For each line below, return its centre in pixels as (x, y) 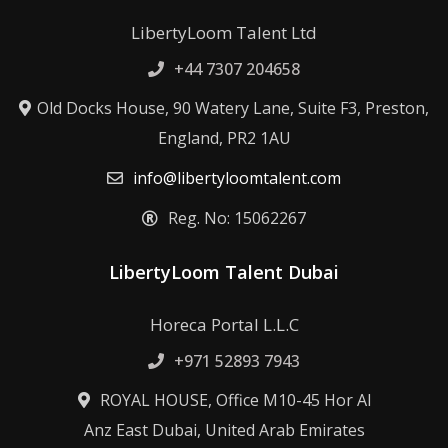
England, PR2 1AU (224, 137)
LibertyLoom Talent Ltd (224, 32)
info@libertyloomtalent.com (237, 177)
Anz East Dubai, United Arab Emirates (224, 429)
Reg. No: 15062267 (235, 217)
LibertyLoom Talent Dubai (224, 271)
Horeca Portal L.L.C (224, 324)
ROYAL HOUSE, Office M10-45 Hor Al (233, 399)
